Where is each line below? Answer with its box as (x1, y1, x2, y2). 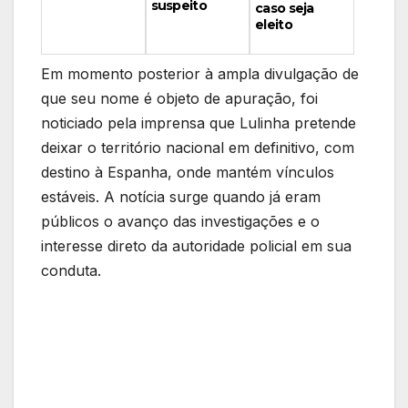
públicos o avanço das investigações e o (41, 211, 320, 230)
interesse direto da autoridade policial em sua (41, 236, 352, 255)
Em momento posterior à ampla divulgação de (41, 64, 359, 83)
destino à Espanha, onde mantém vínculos (41, 162, 334, 181)
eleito (255, 16, 292, 34)
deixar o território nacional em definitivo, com (41, 138, 354, 157)
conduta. (41, 260, 101, 280)
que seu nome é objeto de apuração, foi (41, 88, 318, 107)
